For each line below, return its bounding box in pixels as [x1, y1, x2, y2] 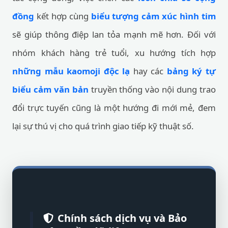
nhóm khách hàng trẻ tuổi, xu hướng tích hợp [12, 47, 216, 59]
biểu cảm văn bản [12, 83, 89, 95]
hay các [130, 65, 167, 77]
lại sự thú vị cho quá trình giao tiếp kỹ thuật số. [12, 120, 194, 132]
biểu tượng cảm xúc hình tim [91, 10, 216, 22]
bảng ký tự [166, 65, 216, 77]
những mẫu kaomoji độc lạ [12, 65, 130, 77]
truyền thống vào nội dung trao [88, 83, 216, 95]
